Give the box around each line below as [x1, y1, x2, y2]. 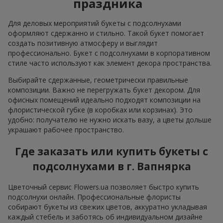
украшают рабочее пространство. [8, 125, 124, 135]
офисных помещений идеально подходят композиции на [8, 95, 201, 105]
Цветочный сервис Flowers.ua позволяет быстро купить [8, 182, 199, 192]
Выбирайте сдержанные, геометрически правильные [8, 75, 188, 85]
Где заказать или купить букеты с [15, 144, 208, 158]
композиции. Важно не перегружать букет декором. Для [8, 85, 200, 95]
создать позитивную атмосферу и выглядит [8, 38, 158, 48]
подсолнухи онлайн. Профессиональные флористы [8, 192, 181, 202]
